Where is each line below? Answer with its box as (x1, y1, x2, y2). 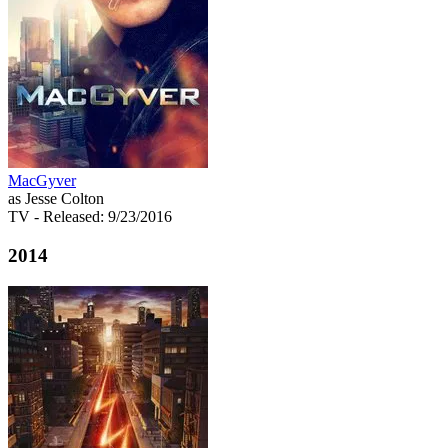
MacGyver (8, 172, 76, 190)
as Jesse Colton (8, 190, 104, 208)
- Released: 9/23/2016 (34, 208, 172, 226)
